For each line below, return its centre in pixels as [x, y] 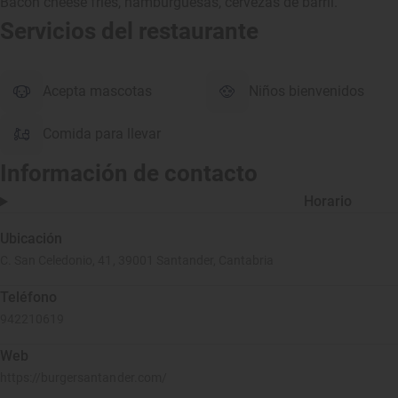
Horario [328, 201]
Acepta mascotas [97, 91]
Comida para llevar [102, 134]
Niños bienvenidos [307, 91]
